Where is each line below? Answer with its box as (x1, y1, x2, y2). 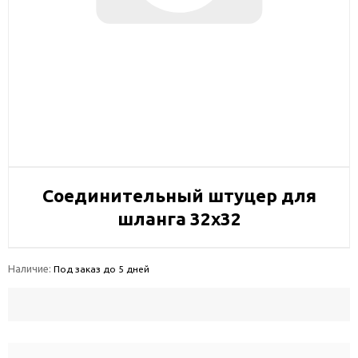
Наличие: (8, 263, 54, 274)
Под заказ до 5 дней (54, 264, 149, 274)
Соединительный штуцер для (42, 185, 316, 205)
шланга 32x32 (117, 209, 241, 229)
